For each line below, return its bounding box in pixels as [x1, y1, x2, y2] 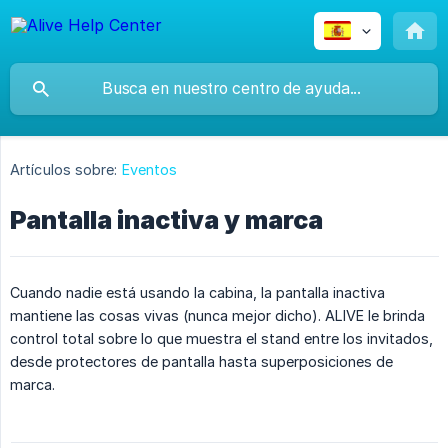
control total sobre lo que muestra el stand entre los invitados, [10, 330, 433, 348]
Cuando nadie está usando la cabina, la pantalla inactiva [10, 284, 385, 302]
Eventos [121, 161, 178, 179]
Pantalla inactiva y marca [10, 205, 323, 236]
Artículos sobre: [10, 161, 118, 179]
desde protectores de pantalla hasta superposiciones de [10, 353, 393, 371]
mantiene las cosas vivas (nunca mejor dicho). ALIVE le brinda [10, 307, 425, 325]
